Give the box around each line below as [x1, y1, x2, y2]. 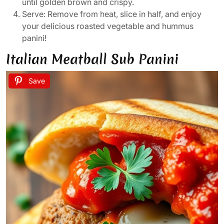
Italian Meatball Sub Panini [6, 50, 178, 69]
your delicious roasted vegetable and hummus [22, 21, 193, 31]
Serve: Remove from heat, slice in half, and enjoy [22, 9, 201, 19]
